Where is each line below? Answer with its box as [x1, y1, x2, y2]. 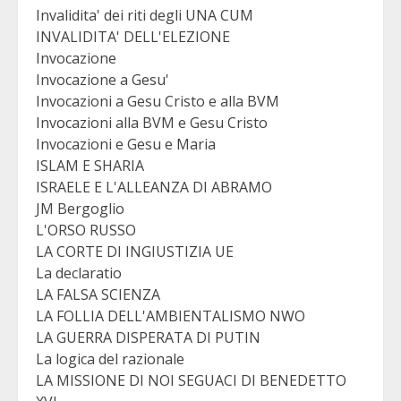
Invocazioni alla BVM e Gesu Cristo [36, 113, 268, 133]
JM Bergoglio [36, 199, 124, 219]
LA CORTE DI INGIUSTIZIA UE [36, 242, 234, 262]
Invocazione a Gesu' [36, 70, 169, 90]
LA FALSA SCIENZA [36, 285, 160, 305]
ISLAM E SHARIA [36, 156, 144, 176]
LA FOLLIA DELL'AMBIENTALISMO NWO [36, 306, 305, 327]
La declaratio [36, 263, 122, 284]
